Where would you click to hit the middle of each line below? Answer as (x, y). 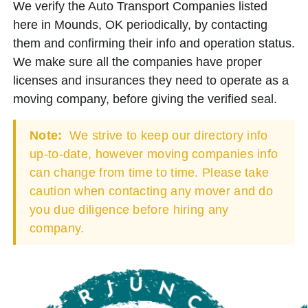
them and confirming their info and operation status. (154, 43)
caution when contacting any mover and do (151, 191)
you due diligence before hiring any (129, 209)
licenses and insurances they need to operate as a (151, 80)
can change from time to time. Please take (150, 172)
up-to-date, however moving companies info (154, 154)
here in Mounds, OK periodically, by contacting (140, 24)
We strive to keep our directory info (167, 135)
